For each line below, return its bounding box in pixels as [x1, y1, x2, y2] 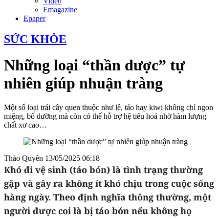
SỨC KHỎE [4, 32, 66, 45]
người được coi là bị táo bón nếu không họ [4, 204, 192, 217]
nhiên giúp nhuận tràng [4, 74, 163, 92]
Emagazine [43, 5, 77, 14]
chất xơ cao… [4, 120, 47, 129]
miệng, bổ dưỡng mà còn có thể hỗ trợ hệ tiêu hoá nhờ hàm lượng [4, 111, 206, 120]
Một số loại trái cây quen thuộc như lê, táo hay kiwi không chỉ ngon [4, 103, 213, 111]
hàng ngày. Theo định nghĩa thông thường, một [4, 191, 211, 203]
